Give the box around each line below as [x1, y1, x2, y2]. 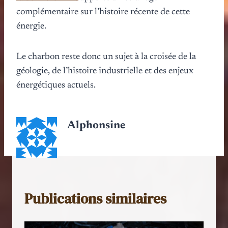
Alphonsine [67, 120, 126, 131]
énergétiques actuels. [16, 80, 96, 90]
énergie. [16, 21, 46, 31]
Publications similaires [24, 188, 166, 208]
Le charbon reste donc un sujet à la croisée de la [16, 52, 196, 62]
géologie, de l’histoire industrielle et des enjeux [16, 66, 193, 76]
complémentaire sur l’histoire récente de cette [16, 7, 190, 17]
